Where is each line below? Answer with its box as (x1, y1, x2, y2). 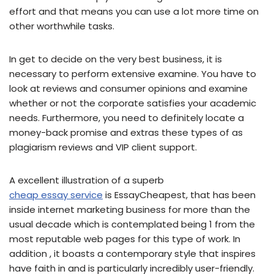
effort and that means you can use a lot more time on (9, 5, 259, 18)
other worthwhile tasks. (9, 20, 114, 33)
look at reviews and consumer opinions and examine (9, 82, 248, 95)
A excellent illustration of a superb (9, 174, 164, 187)
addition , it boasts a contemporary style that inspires (9, 247, 256, 261)
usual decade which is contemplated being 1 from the (9, 218, 255, 231)
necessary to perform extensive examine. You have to (9, 67, 256, 81)
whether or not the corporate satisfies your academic (9, 97, 256, 110)
